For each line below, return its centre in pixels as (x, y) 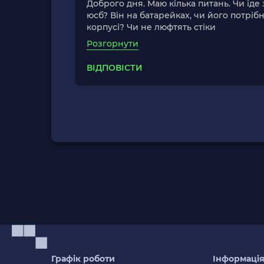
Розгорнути (113, 44)
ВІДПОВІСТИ (115, 67)
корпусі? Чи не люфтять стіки (151, 27)
